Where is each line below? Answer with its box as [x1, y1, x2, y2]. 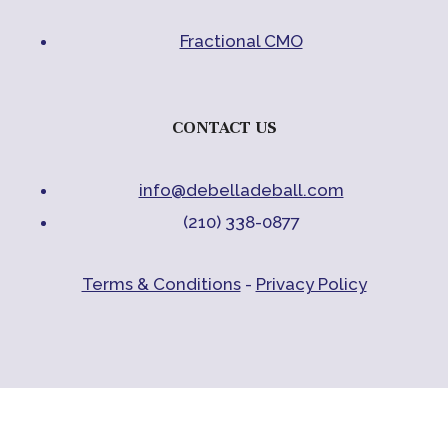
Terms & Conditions [81, 274, 241, 295]
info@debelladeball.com [138, 180, 344, 201]
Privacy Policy [255, 274, 367, 295]
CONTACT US [171, 117, 277, 139]
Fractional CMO [179, 30, 303, 51]
